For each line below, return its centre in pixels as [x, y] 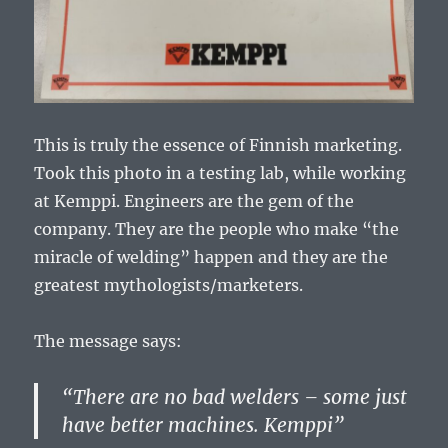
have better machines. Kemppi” [203, 424]
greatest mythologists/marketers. [169, 284]
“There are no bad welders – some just [235, 396]
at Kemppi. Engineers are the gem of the [194, 200]
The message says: [108, 340]
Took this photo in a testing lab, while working [220, 172]
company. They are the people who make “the [217, 228]
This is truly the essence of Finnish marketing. [218, 144]
